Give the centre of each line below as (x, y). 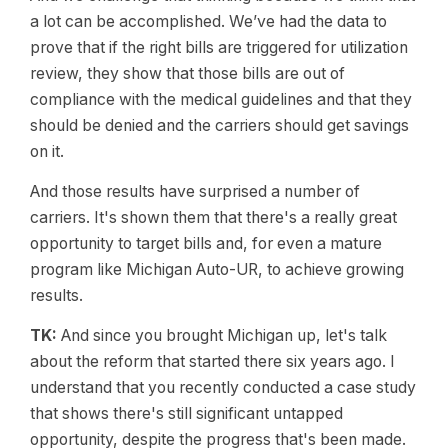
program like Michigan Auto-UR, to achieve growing (217, 269)
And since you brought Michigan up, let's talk (222, 335)
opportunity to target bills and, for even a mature (206, 243)
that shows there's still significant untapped (186, 413)
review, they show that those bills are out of (187, 73)
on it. (47, 151)
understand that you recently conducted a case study (223, 387)
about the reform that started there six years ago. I (212, 361)
